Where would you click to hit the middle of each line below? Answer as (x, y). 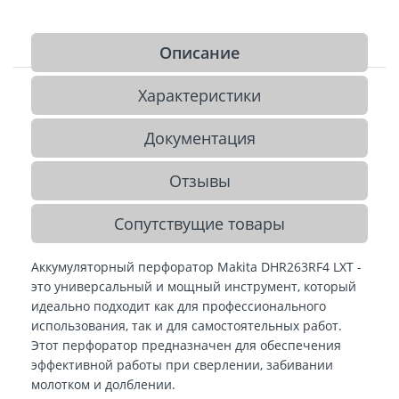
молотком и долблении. (103, 384)
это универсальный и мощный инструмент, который (194, 286)
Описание (199, 52)
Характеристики (199, 95)
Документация (199, 138)
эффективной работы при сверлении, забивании (182, 364)
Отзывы (199, 180)
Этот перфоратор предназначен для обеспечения (186, 345)
